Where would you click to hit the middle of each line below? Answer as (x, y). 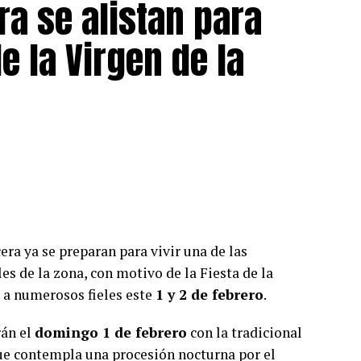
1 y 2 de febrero (210, 295)
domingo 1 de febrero (111, 332)
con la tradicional (245, 332)
